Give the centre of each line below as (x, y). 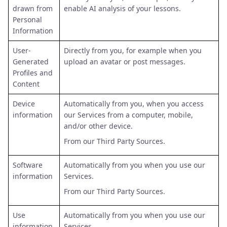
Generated (31, 62)
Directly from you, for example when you (133, 50)
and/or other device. (98, 126)
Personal (27, 20)
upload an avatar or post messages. (125, 62)
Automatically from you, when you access (134, 104)
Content (26, 84)
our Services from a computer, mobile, (128, 115)
